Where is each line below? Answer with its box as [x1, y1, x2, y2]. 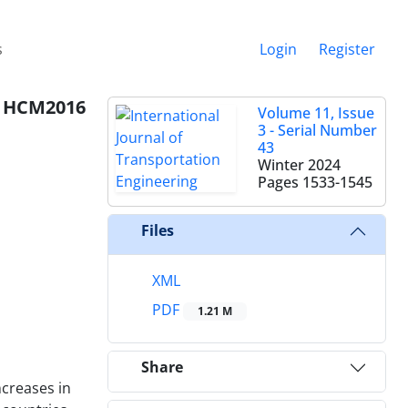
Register [319, 38, 375, 59]
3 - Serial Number [258, 119, 377, 140]
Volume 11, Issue [258, 102, 374, 123]
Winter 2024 [258, 154, 341, 175]
